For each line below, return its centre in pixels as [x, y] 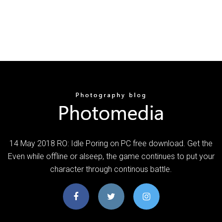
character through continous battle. [111, 169]
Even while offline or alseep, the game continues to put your [111, 156]
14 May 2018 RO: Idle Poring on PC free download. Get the [111, 143]
